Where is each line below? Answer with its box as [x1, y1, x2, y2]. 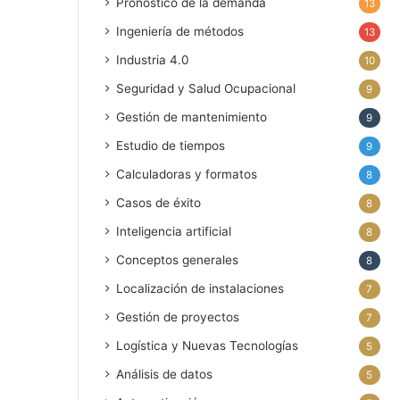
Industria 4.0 [116, 53, 189, 67]
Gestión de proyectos [116, 310, 239, 324]
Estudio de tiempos [116, 138, 225, 153]
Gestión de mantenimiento [116, 110, 267, 124]
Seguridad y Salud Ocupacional [116, 81, 296, 96]
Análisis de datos [116, 367, 212, 381]
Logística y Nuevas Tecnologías [116, 338, 298, 353]
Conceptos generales [116, 253, 238, 267]
